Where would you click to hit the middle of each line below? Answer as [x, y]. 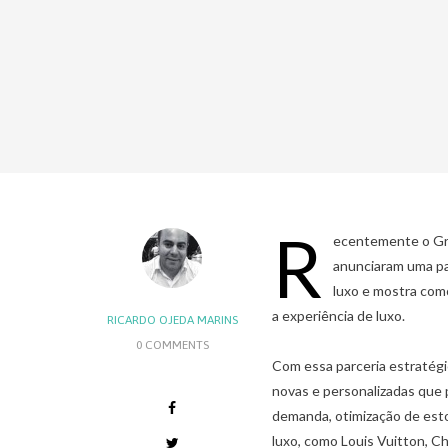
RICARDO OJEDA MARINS [172, 320]
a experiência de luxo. [338, 315]
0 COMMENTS [172, 345]
